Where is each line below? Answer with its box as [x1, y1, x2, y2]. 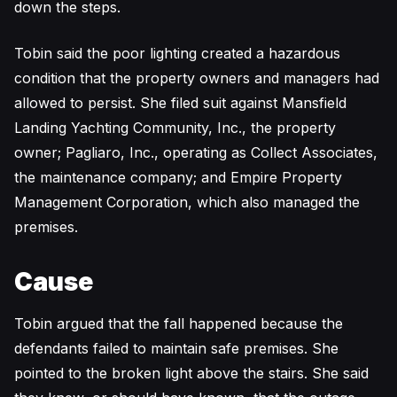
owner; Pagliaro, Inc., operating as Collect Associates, [14, 144, 378, 161]
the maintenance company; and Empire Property [14, 168, 342, 186]
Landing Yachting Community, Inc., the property [14, 119, 336, 136]
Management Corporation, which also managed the [14, 193, 360, 211]
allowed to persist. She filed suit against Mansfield [14, 94, 346, 112]
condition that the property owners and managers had [14, 69, 379, 87]
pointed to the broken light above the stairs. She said [14, 364, 369, 382]
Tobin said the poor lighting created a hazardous [14, 44, 340, 62]
